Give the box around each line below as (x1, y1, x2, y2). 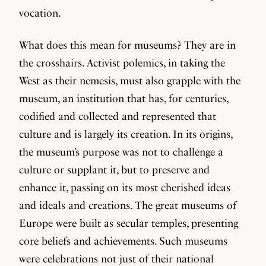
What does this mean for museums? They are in (19, 39, 236, 51)
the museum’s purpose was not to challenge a (19, 145, 223, 158)
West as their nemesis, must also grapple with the (19, 74, 240, 87)
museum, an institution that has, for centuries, (19, 92, 228, 104)
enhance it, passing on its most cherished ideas (19, 181, 230, 194)
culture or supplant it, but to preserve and (19, 163, 210, 176)
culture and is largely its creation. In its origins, (19, 128, 232, 140)
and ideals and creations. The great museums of (19, 199, 236, 211)
